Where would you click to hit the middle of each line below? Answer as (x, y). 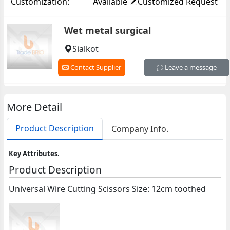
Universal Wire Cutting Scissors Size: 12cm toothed (108, 189)
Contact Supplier (95, 68)
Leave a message (190, 68)
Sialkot (85, 49)
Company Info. (140, 129)
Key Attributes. (34, 154)
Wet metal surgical (107, 31)
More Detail (35, 107)
